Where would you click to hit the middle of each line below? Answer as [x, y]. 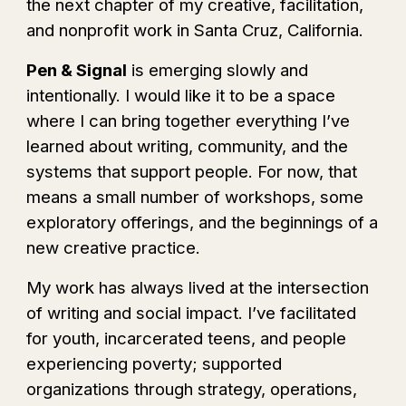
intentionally [72, 96]
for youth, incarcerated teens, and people [187, 338]
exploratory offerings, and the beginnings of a [203, 222]
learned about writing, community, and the [188, 146]
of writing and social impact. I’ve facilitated [192, 313]
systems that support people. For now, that [192, 172]
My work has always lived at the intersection [198, 288]
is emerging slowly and [218, 70]
